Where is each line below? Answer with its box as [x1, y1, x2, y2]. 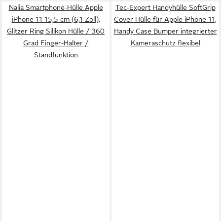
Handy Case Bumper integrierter [113, 27, 217, 35]
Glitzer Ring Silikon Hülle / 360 [7, 27, 105, 35]
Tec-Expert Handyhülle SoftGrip [115, 3, 216, 11]
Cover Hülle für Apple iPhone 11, [114, 15, 217, 23]
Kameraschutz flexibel [130, 39, 200, 47]
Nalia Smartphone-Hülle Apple [8, 3, 103, 11]
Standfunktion [34, 51, 78, 59]
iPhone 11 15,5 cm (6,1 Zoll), [11, 15, 100, 23]
